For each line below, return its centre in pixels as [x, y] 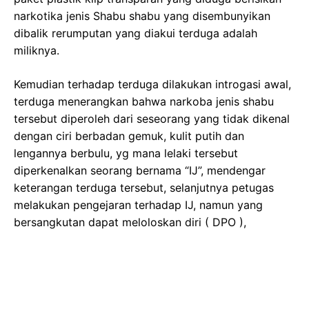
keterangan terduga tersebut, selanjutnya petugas [144, 187]
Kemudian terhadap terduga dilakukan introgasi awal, [152, 84]
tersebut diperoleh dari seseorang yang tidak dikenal [152, 118]
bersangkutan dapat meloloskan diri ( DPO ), [130, 222]
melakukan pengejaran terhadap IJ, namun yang [138, 205]
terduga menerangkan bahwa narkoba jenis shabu [144, 101]
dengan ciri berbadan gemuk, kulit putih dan [129, 136]
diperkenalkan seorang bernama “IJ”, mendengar [140, 170]
